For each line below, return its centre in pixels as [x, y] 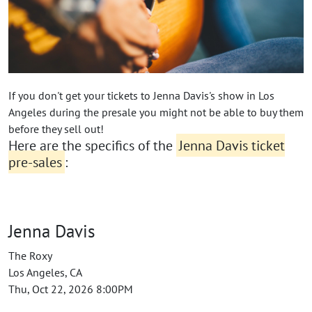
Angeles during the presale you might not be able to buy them [156, 112]
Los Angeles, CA [45, 272]
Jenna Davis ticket [232, 145]
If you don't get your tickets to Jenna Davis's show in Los [141, 95]
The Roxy [30, 255]
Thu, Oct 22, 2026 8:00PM [71, 289]
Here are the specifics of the [92, 145]
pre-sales [35, 162]
